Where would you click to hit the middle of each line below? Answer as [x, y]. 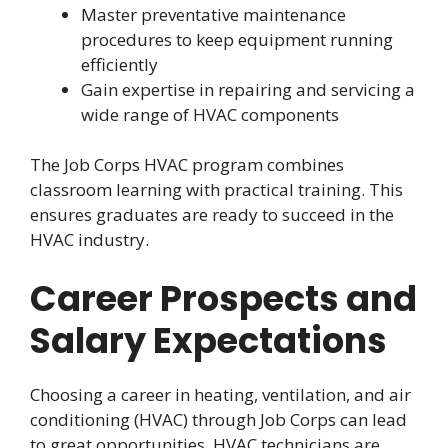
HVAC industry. [89, 240]
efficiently [119, 64]
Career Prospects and [223, 298]
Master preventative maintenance [213, 14]
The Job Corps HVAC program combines [187, 165]
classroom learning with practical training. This [216, 190]
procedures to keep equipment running [237, 39]
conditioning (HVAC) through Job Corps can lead [218, 419]
